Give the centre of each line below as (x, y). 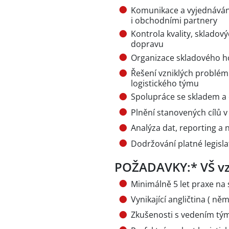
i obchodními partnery (174, 20)
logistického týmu (165, 83)
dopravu (147, 44)
